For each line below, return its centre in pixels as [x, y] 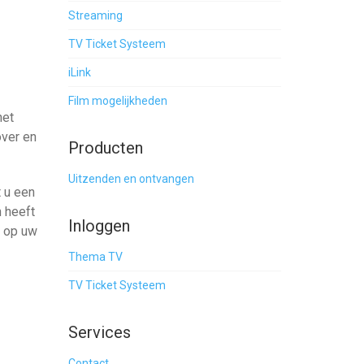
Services [99, 332]
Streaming [95, 15]
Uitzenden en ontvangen [131, 179]
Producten [105, 148]
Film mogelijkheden [117, 101]
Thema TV [95, 257]
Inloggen [99, 226]
